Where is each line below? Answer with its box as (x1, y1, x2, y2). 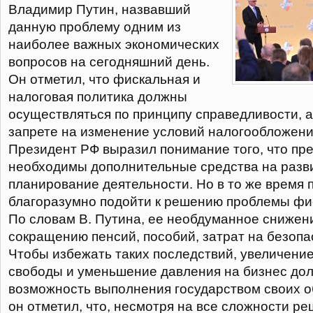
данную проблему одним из (8, 20, 181, 34)
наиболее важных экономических (8, 37, 219, 52)
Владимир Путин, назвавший (8, 2, 191, 17)
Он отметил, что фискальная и (8, 72, 201, 87)
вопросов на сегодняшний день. (8, 54, 210, 69)
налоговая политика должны (8, 89, 187, 104)
